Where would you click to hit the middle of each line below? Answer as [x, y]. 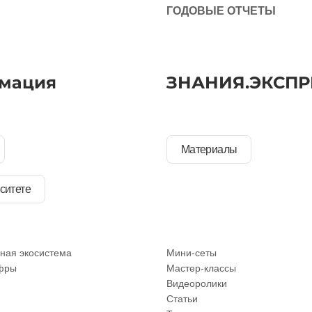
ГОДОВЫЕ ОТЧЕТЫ [221, 10]
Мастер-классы [201, 268]
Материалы [209, 149]
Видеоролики [197, 283]
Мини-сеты [192, 253]
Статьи [182, 299]
